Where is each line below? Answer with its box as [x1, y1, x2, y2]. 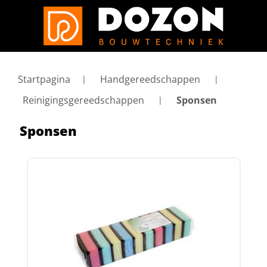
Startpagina [18, 73, 70, 86]
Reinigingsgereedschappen [23, 93, 144, 107]
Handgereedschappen [100, 73, 200, 86]
